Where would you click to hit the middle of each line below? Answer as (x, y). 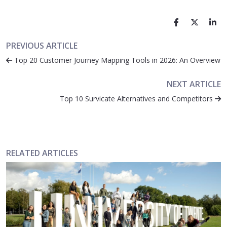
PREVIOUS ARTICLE (42, 46)
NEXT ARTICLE (194, 84)
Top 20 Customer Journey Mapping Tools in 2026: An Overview (116, 60)
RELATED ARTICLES (42, 153)
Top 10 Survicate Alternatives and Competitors (137, 99)
